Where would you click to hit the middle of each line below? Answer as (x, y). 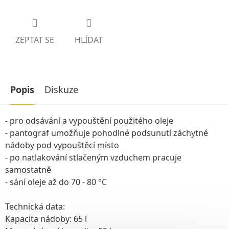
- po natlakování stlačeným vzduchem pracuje (93, 157)
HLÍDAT (89, 40)
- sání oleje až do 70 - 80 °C (56, 182)
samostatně (28, 169)
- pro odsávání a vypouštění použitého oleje (89, 120)
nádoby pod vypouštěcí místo (62, 145)
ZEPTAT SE (35, 40)
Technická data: (35, 206)
